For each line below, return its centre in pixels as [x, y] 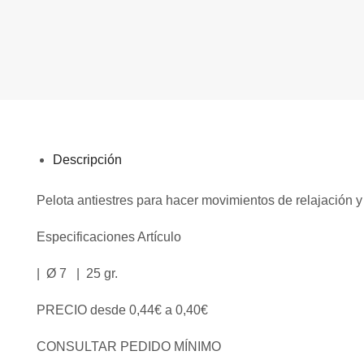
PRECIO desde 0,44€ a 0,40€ [122, 310]
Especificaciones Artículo [109, 236]
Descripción [87, 160]
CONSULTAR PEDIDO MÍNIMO [129, 347]
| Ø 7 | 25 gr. [77, 273]
